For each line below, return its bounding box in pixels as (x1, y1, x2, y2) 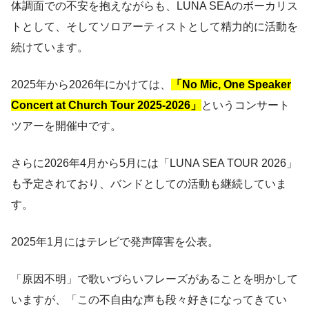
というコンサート (201, 99, 290, 111)
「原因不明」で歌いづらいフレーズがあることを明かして (11, 272, 298, 285)
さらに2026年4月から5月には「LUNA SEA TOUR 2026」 (11, 157, 297, 169)
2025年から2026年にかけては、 (11, 78, 171, 90)
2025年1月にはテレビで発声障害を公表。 (11, 235, 219, 248)
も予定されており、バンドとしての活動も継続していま (11, 177, 287, 190)
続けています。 (11, 41, 88, 53)
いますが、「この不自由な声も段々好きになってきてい (11, 293, 287, 306)
